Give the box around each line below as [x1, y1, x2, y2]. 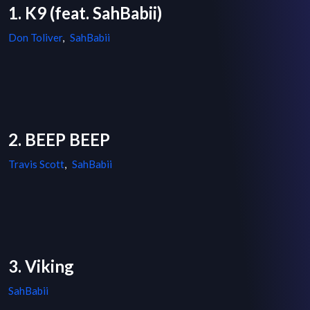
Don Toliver [8, 31, 62, 44]
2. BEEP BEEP [8, 129, 110, 150]
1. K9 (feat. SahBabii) [8, 3, 162, 24]
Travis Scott [8, 158, 64, 171]
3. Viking [8, 256, 74, 277]
